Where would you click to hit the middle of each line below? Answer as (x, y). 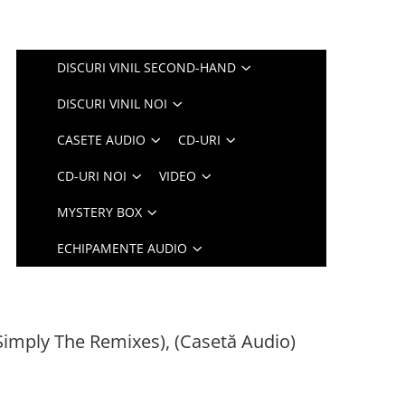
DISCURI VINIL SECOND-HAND (147, 67)
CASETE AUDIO (102, 140)
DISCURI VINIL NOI (113, 104)
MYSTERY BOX (100, 212)
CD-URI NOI (92, 176)
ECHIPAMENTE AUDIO (122, 248)
